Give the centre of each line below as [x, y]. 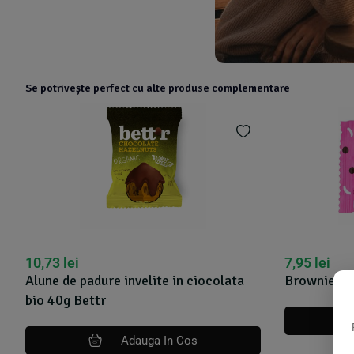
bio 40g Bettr [66, 300]
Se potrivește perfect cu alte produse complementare [158, 88]
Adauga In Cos [159, 340]
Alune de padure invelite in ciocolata [135, 280]
